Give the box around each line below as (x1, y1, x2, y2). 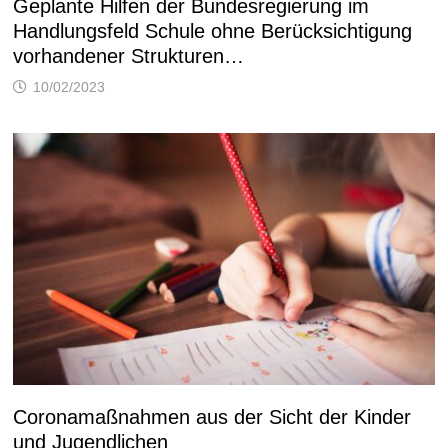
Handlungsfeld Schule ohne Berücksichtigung (12, 20, 412, 43)
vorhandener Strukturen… (12, 45, 244, 68)
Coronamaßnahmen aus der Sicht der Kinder (12, 405, 411, 428)
